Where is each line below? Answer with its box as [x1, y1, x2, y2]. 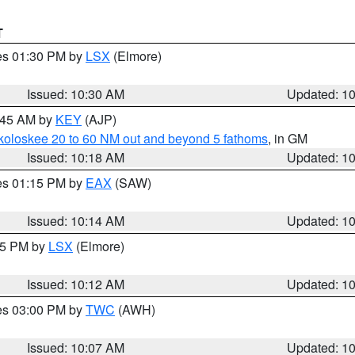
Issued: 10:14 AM [27, 212, 125, 230]
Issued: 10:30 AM [27, 85, 125, 103]
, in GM [268, 129, 307, 147]
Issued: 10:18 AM [27, 148, 125, 166]
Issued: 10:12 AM [27, 275, 125, 293]
